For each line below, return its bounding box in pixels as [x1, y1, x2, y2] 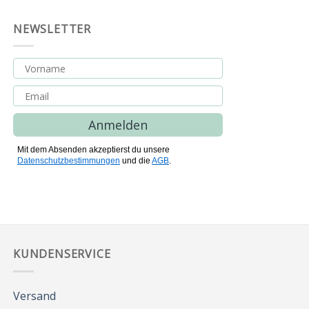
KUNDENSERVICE [13, 246, 111, 262]
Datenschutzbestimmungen [17, 156, 120, 166]
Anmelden [88, 117, 148, 134]
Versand [13, 288, 56, 303]
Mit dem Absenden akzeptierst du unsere [17, 145, 170, 155]
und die [120, 156, 152, 166]
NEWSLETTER [13, 21, 91, 37]
